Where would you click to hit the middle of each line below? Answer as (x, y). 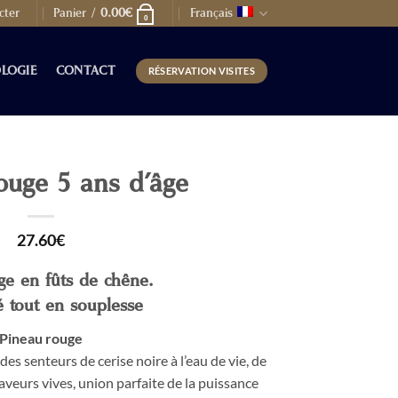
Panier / (77, 13)
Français (211, 13)
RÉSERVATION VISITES (201, 71)
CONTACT (86, 71)
